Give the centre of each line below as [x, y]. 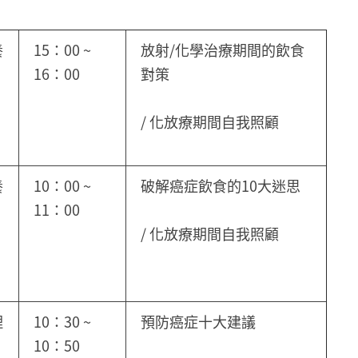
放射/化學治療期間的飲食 [223, 49]
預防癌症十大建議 [198, 321]
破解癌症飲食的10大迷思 [221, 185]
